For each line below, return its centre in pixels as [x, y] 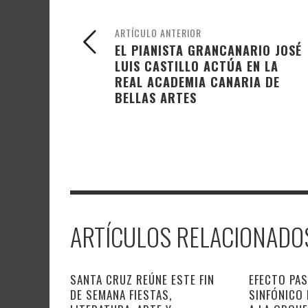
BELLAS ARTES [156, 97]
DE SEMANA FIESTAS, [121, 294]
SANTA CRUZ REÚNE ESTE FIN [142, 279]
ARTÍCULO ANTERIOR [158, 32]
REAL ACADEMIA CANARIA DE [197, 81]
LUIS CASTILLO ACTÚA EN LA [197, 65]
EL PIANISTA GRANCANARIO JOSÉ [208, 49]
